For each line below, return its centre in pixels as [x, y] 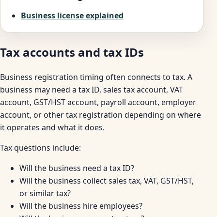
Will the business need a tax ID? [77, 168]
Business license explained [72, 15]
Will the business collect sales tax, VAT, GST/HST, [107, 181]
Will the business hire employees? [81, 206]
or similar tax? [45, 194]
